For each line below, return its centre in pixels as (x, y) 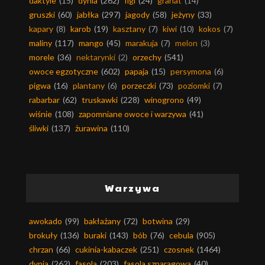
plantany (89, 86)
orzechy (147, 57)
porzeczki (139, 86)
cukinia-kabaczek (106, 250)
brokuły (43, 235)
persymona (191, 72)
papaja (137, 72)
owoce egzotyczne (64, 72)
